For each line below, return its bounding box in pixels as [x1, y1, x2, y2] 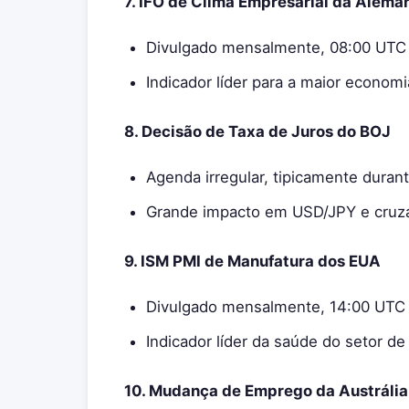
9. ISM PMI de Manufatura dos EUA [124, 252, 381, 270]
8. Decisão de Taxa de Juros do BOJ [124, 122, 391, 141]
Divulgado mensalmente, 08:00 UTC [146, 38, 406, 57]
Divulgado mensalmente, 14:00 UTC [146, 298, 405, 316]
